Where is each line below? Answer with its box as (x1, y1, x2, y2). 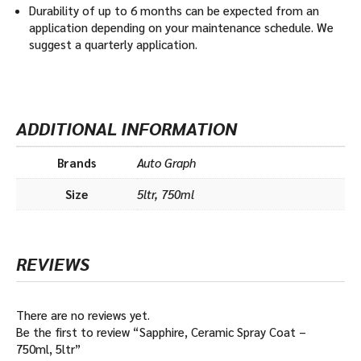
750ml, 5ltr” (16, 340, 81, 356)
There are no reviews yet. (16, 306, 150, 322)
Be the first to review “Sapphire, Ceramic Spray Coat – (16, 323, 306, 339)
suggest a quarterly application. (29, 35, 197, 52)
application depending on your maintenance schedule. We (29, 19, 334, 35)
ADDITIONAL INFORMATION (16, 116, 237, 139)
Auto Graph (137, 154, 196, 170)
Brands (57, 154, 96, 170)
